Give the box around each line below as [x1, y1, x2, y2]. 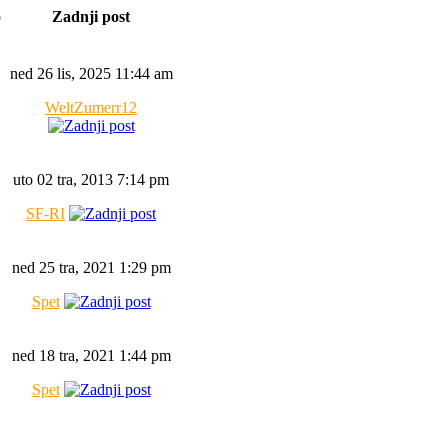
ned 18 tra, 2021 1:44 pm [11, 347, 171, 364]
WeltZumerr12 [45, 99, 137, 116]
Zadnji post [48, 8, 134, 25]
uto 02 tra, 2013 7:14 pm [13, 171, 169, 188]
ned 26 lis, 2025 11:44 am [9, 65, 173, 82]
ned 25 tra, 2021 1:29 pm [11, 259, 171, 276]
